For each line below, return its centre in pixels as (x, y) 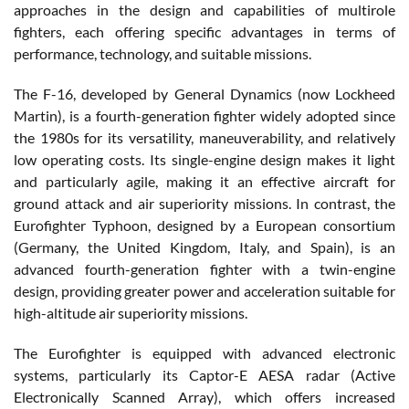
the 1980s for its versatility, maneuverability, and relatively (204, 137)
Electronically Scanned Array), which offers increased (204, 396)
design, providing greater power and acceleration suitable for (204, 290)
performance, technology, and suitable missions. (163, 53)
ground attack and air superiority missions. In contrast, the (204, 203)
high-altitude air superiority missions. (131, 312)
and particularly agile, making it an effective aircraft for (204, 181)
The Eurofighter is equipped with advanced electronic (204, 352)
